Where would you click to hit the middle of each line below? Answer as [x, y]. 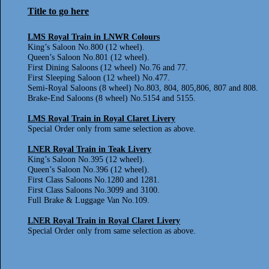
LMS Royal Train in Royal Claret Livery [101, 119]
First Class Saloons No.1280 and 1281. [94, 180]
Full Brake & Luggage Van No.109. [89, 200]
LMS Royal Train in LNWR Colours [94, 37]
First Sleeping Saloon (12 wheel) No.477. [99, 78]
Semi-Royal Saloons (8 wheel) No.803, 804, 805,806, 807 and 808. [143, 88]
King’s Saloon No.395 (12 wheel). [86, 159]
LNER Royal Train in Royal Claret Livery [104, 221]
